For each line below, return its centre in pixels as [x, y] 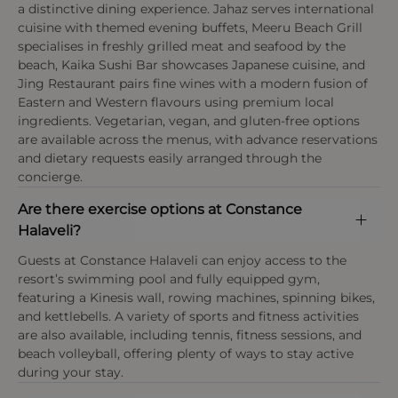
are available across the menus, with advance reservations [198, 140]
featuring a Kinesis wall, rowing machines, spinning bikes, [196, 298]
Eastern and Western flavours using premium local [176, 103]
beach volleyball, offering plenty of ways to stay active [186, 354]
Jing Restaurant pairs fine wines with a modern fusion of [193, 84]
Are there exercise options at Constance [160, 209]
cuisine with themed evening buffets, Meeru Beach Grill [190, 28]
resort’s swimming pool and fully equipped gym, [169, 279]
